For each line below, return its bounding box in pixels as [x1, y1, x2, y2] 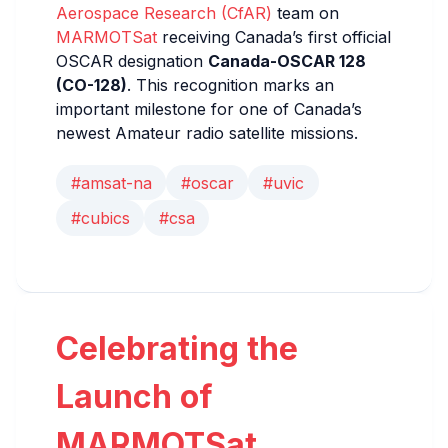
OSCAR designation [56, 50, 208, 71]
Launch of [56, 376, 213, 416]
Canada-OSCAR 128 [208, 50, 366, 71]
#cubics [70, 208, 130, 229]
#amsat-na [70, 172, 152, 193]
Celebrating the [56, 328, 298, 368]
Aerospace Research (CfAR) [56, 2, 272, 23]
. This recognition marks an [127, 74, 334, 95]
